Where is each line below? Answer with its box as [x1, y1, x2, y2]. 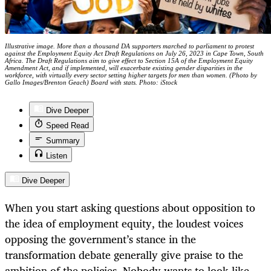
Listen [46, 151, 67, 161]
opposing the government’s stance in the [5, 229, 196, 248]
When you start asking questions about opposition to [5, 198, 255, 217]
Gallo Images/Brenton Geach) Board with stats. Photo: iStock [5, 79, 177, 87]
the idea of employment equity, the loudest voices [5, 214, 243, 232]
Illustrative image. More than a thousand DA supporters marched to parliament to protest [5, 42, 254, 50]
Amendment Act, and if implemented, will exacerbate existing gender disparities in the [5, 64, 243, 72]
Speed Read [46, 121, 89, 131]
